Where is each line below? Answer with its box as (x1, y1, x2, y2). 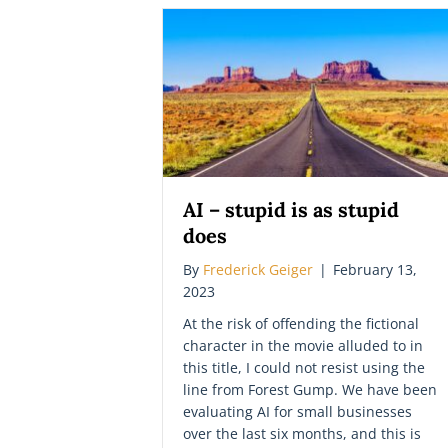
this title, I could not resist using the (183, 357, 425, 377)
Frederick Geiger (203, 259, 313, 279)
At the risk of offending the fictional (183, 313, 419, 333)
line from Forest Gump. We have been (183, 379, 437, 399)
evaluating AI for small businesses (183, 401, 412, 421)
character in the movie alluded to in (183, 335, 423, 355)
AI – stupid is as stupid (183, 196, 399, 222)
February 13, (333, 259, 417, 279)
